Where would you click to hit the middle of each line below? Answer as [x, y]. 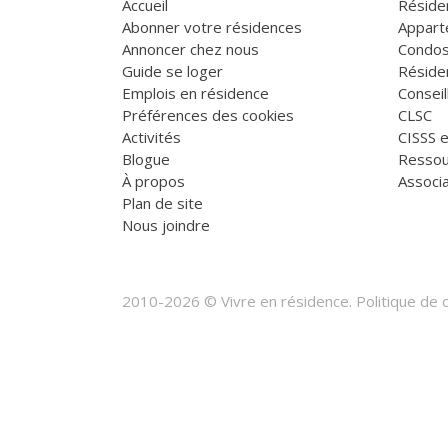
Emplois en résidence [195, 93]
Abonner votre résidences [212, 27]
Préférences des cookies [208, 115]
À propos [153, 181]
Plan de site [162, 203]
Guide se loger [172, 71]
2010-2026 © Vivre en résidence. [239, 301]
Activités [151, 137]
